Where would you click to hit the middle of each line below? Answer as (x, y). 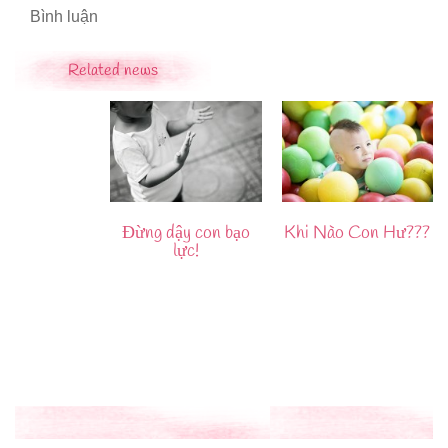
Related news (113, 71)
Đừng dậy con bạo (185, 232)
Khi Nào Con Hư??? (357, 232)
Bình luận (64, 17)
